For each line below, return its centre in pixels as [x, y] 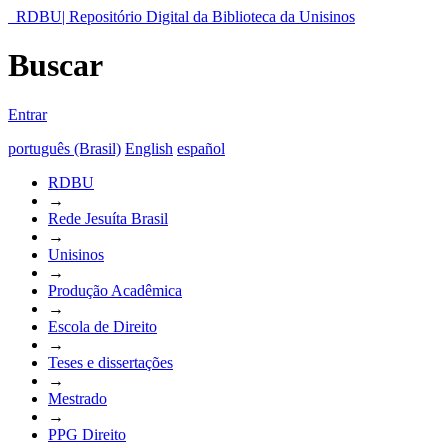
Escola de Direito [102, 326]
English [149, 148]
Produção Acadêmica [115, 290]
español [201, 148]
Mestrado [77, 398]
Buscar [55, 65]
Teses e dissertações [110, 362]
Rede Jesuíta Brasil [108, 218]
